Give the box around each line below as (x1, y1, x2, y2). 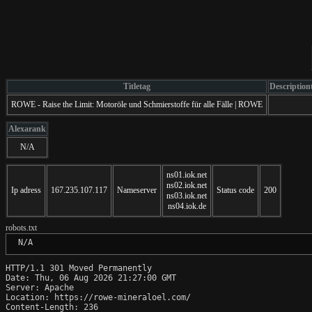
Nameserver (117, 185, 157, 195)
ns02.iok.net (166, 180, 207, 190)
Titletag (123, 81, 150, 91)
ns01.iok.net (166, 169, 207, 180)
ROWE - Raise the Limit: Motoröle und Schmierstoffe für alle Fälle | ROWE (11, 99, 263, 109)
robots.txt (6, 222, 37, 233)
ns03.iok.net (166, 190, 207, 201)
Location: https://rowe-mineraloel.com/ (6, 292, 191, 302)
